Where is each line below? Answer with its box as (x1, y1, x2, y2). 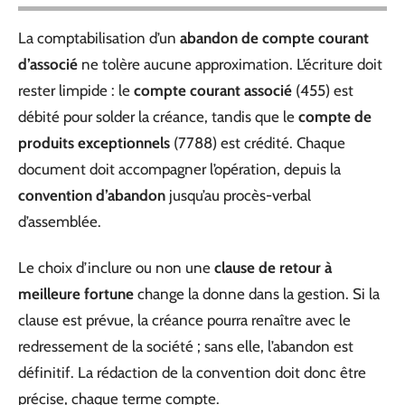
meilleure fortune (18, 285, 134, 303)
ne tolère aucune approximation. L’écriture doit (78, 54, 382, 73)
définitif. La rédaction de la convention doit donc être (18, 363, 366, 381)
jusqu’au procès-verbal (165, 185, 311, 204)
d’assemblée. (18, 212, 101, 231)
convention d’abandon (18, 185, 165, 204)
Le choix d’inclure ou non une (18, 259, 214, 277)
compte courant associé (134, 80, 292, 99)
